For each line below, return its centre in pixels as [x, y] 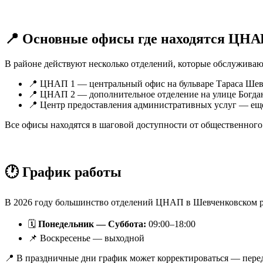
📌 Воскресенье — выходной [86, 238]
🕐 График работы [63, 172]
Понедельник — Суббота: [92, 224]
